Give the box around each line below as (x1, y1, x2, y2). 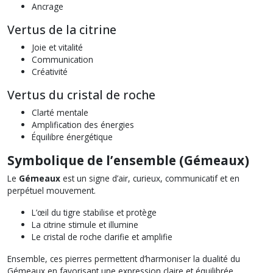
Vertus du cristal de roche (7, 86, 155, 103)
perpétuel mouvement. (7, 184, 96, 196)
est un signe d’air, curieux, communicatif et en (60, 172, 239, 184)
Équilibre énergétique (32, 130, 113, 143)
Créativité (32, 65, 68, 77)
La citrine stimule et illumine (32, 218, 138, 230)
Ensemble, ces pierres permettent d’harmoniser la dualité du (7, 252, 240, 264)
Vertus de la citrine (7, 21, 116, 38)
